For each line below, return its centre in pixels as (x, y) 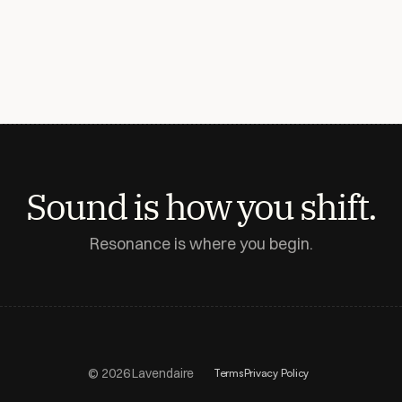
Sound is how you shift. (201, 206)
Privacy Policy (276, 373)
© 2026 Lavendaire (141, 373)
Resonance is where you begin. (201, 244)
